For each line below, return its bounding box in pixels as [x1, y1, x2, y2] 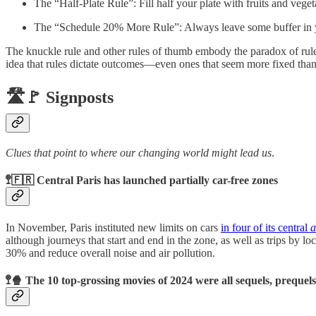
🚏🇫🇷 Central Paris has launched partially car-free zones [6, 174, 278, 187]
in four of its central [221, 221, 310, 233]
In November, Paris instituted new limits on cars [6, 221, 221, 233]
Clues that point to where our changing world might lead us [6, 147, 272, 159]
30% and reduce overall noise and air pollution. [6, 246, 215, 259]
